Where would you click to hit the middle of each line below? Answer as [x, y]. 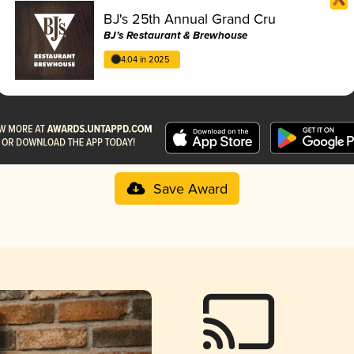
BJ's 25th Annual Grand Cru [190, 19]
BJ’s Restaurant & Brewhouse [176, 36]
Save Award [190, 189]
